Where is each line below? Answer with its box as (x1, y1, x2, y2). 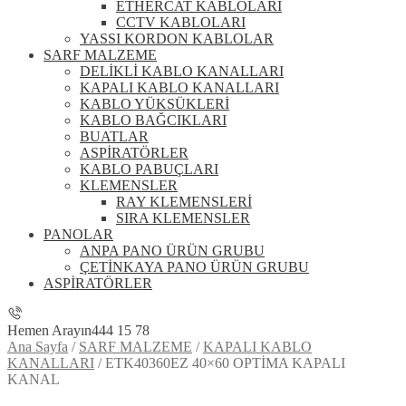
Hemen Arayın (7, 323, 92, 338)
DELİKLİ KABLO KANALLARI (80, 63, 284, 79)
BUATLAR (80, 129, 149, 144)
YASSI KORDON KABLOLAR (80, 31, 274, 46)
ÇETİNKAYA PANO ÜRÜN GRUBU (80, 259, 309, 275)
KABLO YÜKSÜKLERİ (80, 96, 229, 111)
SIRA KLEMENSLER (116, 210, 250, 226)
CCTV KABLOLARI (116, 14, 246, 30)
